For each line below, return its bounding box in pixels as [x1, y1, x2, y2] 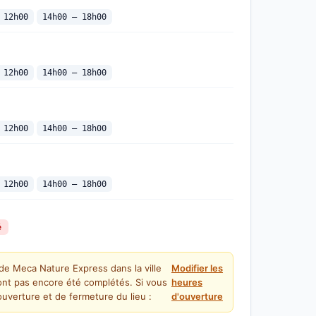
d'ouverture [171, 291, 223, 302]
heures [171, 276, 202, 288]
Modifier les [171, 262, 223, 274]
